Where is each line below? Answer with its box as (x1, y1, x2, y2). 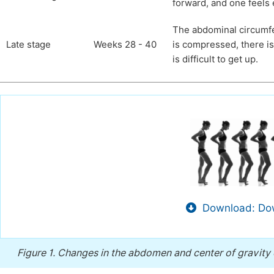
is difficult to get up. (172, 54, 258, 65)
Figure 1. (17, 247, 57, 259)
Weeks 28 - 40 (94, 39, 157, 50)
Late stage (6, 39, 51, 50)
